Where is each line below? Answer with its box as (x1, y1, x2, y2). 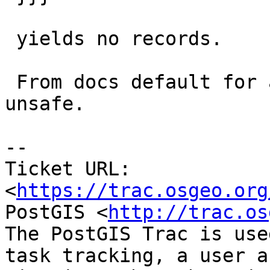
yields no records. (5, 28, 16, 50)
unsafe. (5, 93, 85, 115)
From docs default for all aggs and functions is (5, 71, 16, 93)
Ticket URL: (5, 158, 131, 180)
